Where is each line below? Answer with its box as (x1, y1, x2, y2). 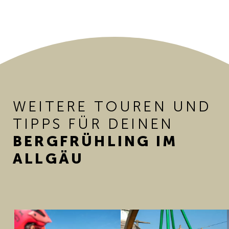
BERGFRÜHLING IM (13, 133, 178, 150)
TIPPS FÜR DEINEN (13, 116, 174, 132)
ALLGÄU (13, 150, 84, 167)
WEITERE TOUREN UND (13, 98, 212, 115)
